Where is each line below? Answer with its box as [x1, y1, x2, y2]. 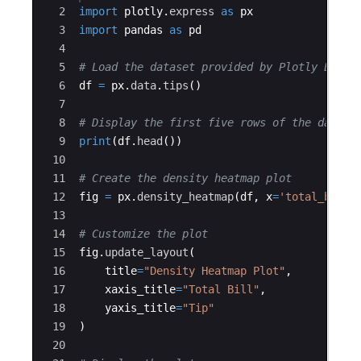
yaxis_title [105, 301, 176, 314]
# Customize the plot [79, 226, 208, 240]
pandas [124, 23, 163, 36]
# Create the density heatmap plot [79, 171, 292, 185]
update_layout [105, 245, 189, 259]
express [169, 4, 214, 18]
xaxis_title [105, 282, 176, 296]
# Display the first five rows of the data [79, 115, 343, 129]
